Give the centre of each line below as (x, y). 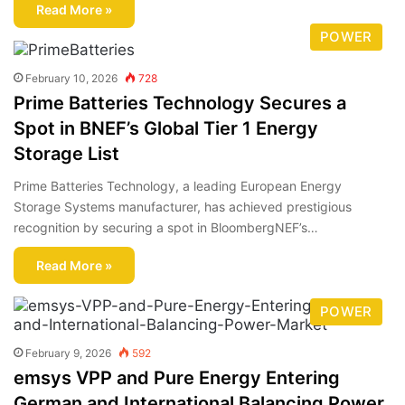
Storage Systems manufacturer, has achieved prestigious (183, 206)
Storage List (67, 153)
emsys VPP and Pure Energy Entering (177, 377)
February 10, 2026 (72, 78)
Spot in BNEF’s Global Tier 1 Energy (166, 128)
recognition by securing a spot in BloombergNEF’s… (166, 227)
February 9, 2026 (69, 353)
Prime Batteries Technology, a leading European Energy (178, 185)
